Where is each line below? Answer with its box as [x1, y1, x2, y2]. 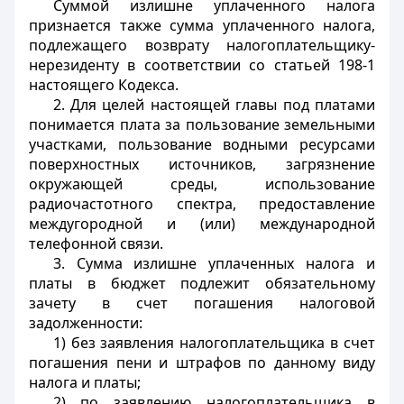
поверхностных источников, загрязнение [29, 154, 375, 174]
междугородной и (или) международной [29, 214, 375, 234]
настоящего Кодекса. [29, 75, 179, 95]
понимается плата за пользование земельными [29, 115, 375, 134]
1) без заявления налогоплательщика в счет [52, 333, 375, 353]
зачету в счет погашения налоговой [29, 293, 375, 313]
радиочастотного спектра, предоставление [29, 194, 375, 214]
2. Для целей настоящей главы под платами [52, 95, 375, 115]
